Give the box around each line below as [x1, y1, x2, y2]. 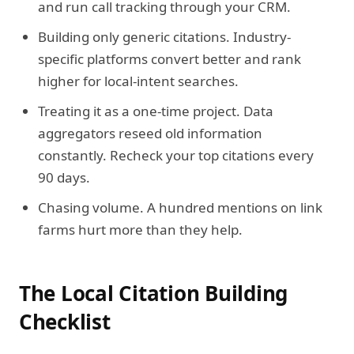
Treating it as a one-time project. [38, 102, 240, 120]
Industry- [230, 28, 291, 46]
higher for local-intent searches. [38, 72, 239, 90]
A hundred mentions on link [144, 198, 322, 217]
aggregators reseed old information [38, 124, 262, 142]
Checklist [19, 307, 111, 336]
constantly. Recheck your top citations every [38, 146, 314, 164]
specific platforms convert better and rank [38, 50, 301, 68]
